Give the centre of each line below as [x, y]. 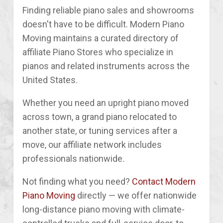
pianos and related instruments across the [106, 66]
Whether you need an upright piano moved [106, 103]
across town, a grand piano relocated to [100, 116]
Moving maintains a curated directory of [101, 38]
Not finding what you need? [77, 181]
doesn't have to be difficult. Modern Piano [103, 24]
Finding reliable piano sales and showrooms [108, 10]
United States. [50, 80]
